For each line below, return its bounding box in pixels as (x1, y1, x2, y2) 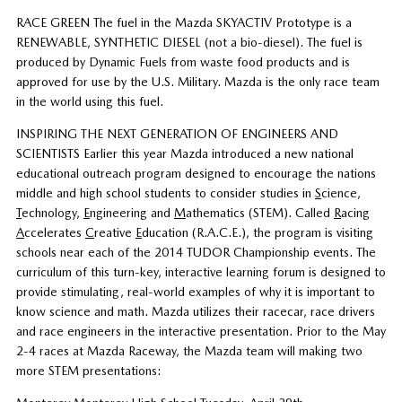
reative (93, 225, 135, 240)
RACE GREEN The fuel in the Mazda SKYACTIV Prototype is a (15, 15, 352, 31)
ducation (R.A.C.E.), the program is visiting (141, 225, 373, 240)
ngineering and (89, 205, 174, 221)
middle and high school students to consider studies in (15, 186, 315, 201)
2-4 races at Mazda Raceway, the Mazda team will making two (15, 344, 363, 359)
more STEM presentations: (15, 363, 162, 379)
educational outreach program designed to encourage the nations (15, 166, 376, 181)
